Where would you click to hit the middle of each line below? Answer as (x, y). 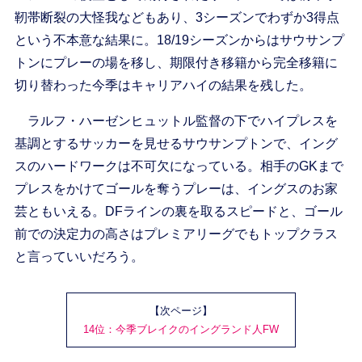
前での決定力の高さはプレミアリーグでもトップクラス (176, 234)
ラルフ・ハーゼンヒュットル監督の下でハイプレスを (176, 121)
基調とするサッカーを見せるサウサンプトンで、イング (176, 144)
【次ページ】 (181, 311)
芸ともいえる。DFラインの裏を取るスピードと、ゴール (178, 212)
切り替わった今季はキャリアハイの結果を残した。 (163, 86)
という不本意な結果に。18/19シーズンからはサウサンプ (179, 40)
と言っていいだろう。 (79, 257)
